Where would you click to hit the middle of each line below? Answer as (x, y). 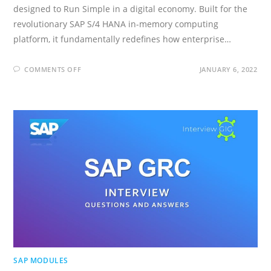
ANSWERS (102, 124)
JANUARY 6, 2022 (228, 70)
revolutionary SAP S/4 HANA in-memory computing (116, 24)
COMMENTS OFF (53, 70)
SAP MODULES (41, 261)
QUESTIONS (106, 108)
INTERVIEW (104, 100)
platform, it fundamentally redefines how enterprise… (122, 39)
